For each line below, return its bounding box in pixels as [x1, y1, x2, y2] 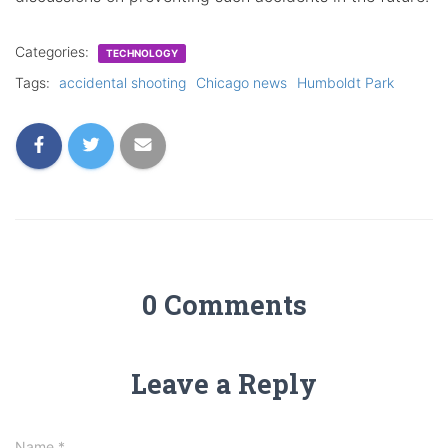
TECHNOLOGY [106, 46, 178, 59]
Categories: [15, 42, 93, 60]
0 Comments [141, 286, 307, 322]
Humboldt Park [297, 73, 394, 91]
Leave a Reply [131, 365, 317, 401]
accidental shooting [59, 73, 186, 91]
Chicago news [196, 73, 287, 91]
